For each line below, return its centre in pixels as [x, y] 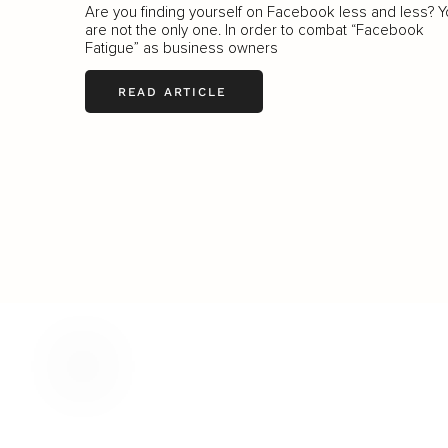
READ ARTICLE [172, 91]
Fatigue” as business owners [181, 48]
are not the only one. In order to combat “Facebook [254, 30]
